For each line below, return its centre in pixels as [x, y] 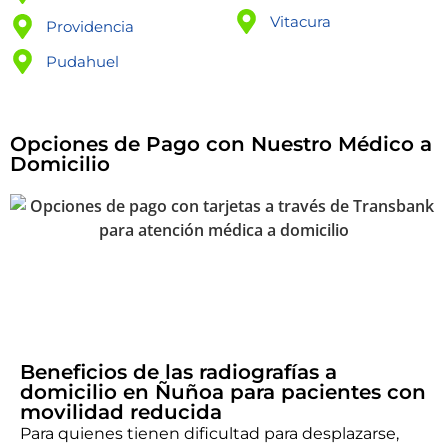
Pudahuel [83, 61]
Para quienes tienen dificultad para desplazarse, [209, 434]
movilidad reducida [121, 412]
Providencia [90, 26]
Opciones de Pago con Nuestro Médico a [221, 144]
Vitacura [301, 21]
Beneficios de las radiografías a [178, 372]
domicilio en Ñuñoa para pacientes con [223, 392]
